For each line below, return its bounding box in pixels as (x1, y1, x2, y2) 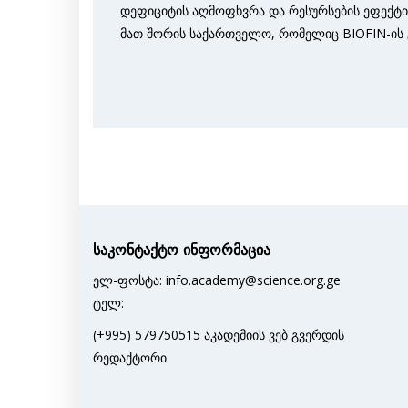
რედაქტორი (93, 348, 167, 366)
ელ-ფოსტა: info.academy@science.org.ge (93, 270, 341, 289)
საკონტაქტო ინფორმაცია (93, 240, 270, 259)
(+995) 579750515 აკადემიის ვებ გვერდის (93, 325, 344, 343)
